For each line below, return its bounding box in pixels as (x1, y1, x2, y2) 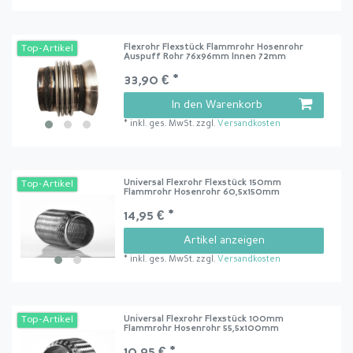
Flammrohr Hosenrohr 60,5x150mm (124, 188, 281, 198)
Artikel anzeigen (183, 235, 265, 247)
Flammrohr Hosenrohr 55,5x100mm (124, 324, 280, 333)
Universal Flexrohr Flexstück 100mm (124, 314, 284, 324)
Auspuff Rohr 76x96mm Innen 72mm (124, 52, 287, 61)
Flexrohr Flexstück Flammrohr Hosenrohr (124, 43, 304, 52)
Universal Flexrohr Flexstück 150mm (124, 179, 282, 188)
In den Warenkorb (172, 98, 262, 110)
